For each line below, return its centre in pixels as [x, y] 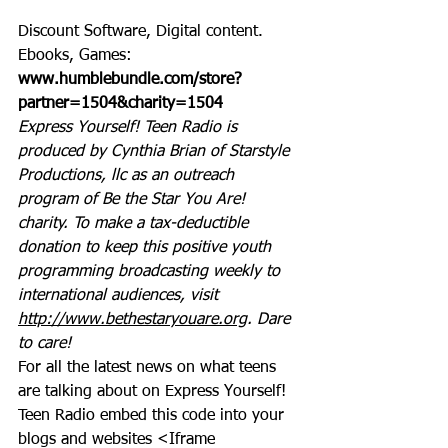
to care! [44, 344]
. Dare [271, 320]
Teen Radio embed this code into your [153, 416]
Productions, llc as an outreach [128, 176]
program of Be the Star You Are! [134, 200]
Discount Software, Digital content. [143, 32]
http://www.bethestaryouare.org [132, 320]
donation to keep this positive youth [147, 248]
